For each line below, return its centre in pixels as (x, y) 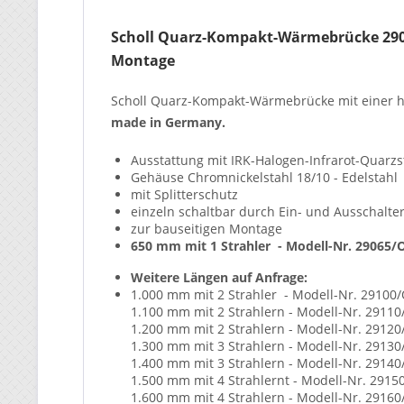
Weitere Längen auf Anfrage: (219, 277)
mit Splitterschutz (184, 194)
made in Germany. (168, 122)
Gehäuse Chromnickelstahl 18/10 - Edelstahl (264, 177)
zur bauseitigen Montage (207, 229)
